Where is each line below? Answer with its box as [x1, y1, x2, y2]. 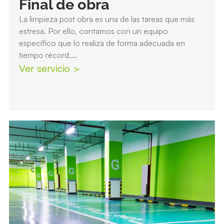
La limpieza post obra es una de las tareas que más [18, 14, 194, 24]
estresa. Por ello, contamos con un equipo [18, 26, 168, 36]
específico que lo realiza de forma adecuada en [18, 38, 185, 48]
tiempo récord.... [18, 50, 77, 60]
